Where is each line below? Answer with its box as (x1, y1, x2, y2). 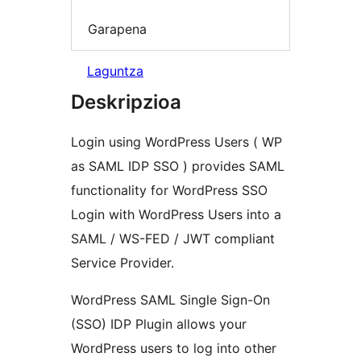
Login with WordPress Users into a (71, 206, 281, 223)
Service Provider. (71, 255, 174, 272)
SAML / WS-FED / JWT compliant (71, 230, 275, 247)
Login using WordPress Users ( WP (71, 134, 282, 151)
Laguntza (87, 63, 143, 80)
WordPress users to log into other (71, 340, 276, 357)
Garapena (88, 20, 147, 37)
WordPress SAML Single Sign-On (71, 292, 270, 309)
